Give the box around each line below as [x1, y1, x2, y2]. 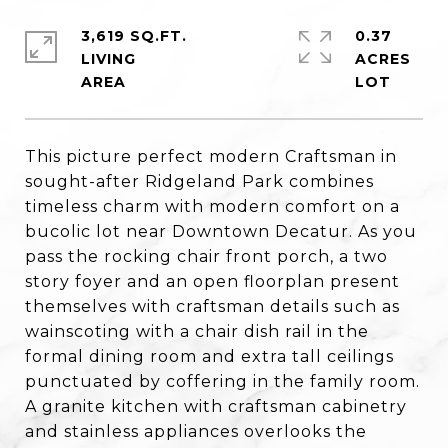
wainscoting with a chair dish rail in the [25, 322, 369, 341]
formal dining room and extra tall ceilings [25, 347, 394, 366]
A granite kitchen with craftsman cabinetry [25, 397, 407, 416]
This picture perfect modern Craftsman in [25, 147, 397, 166]
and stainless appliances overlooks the [25, 422, 367, 441]
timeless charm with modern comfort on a [25, 197, 400, 216]
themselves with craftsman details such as [25, 297, 400, 316]
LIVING [81, 50, 136, 68]
